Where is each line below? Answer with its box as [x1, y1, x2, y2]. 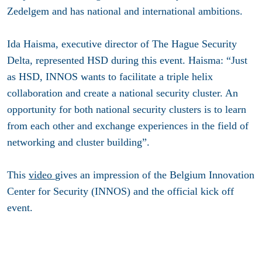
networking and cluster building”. [7, 136, 150, 148]
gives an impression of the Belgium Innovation [55, 168, 254, 181]
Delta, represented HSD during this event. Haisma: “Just [7, 54, 247, 66]
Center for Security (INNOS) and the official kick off [7, 185, 234, 197]
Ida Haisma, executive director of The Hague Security [7, 37, 237, 50]
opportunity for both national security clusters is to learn [7, 103, 246, 115]
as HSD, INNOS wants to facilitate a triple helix [7, 70, 213, 82]
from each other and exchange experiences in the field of [7, 119, 249, 132]
